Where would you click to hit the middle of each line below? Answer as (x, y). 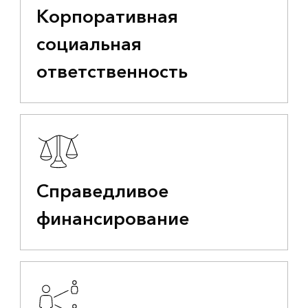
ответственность (112, 73)
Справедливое (102, 192)
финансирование (112, 220)
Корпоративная (107, 18)
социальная (89, 45)
